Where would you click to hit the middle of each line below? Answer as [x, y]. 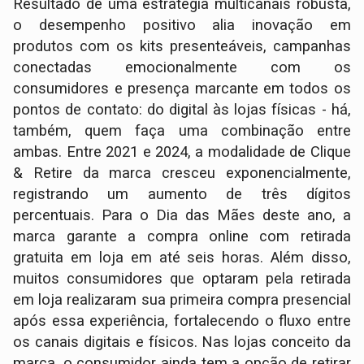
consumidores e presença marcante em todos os [182, 89]
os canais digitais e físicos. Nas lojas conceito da [182, 342]
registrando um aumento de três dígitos [182, 195]
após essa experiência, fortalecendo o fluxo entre [182, 321]
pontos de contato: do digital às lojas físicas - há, [182, 110]
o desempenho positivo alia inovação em [182, 26]
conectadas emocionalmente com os [182, 68]
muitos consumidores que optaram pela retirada [182, 279]
